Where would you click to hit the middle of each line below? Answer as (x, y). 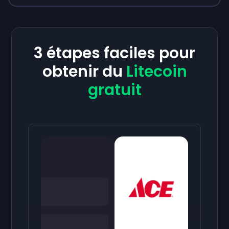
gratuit (114, 90)
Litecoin (156, 72)
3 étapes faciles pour (114, 53)
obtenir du (84, 72)
